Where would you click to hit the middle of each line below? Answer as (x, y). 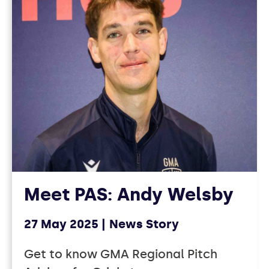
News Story (144, 224)
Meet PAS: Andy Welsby (129, 195)
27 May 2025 (61, 224)
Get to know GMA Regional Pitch (121, 254)
